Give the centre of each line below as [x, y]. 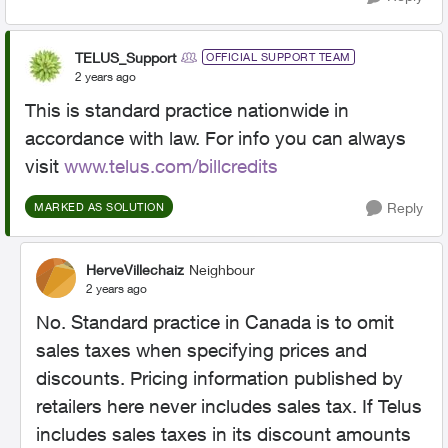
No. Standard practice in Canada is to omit [215, 322]
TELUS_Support [125, 57]
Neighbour [222, 269]
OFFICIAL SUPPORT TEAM [278, 56]
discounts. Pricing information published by [219, 378]
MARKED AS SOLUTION [99, 206]
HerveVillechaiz [135, 269]
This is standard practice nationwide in [187, 110]
